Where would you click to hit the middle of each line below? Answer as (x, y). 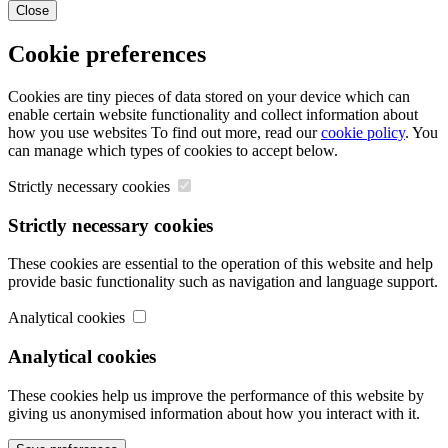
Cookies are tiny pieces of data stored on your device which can (209, 96)
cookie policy (363, 132)
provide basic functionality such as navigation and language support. (223, 282)
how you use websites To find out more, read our (164, 132)
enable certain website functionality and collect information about (213, 114)
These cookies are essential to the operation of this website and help (220, 264)
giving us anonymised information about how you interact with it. (214, 413)
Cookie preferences (107, 53)
